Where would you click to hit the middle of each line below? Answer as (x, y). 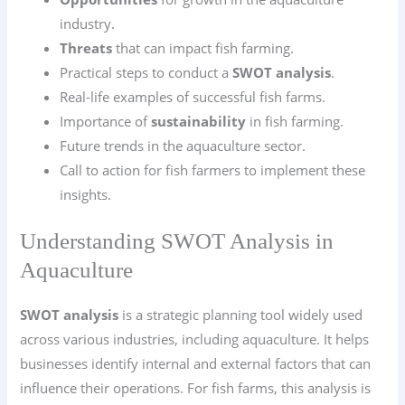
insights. (86, 195)
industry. (88, 24)
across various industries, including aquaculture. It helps (195, 339)
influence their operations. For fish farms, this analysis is (196, 388)
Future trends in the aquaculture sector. (183, 146)
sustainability (199, 122)
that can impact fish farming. (203, 48)
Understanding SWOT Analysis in (177, 241)
